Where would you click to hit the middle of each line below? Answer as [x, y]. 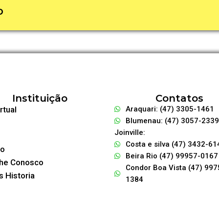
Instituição [40, 99]
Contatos [179, 99]
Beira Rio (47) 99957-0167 [172, 156]
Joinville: [130, 133]
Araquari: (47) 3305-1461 [170, 109]
